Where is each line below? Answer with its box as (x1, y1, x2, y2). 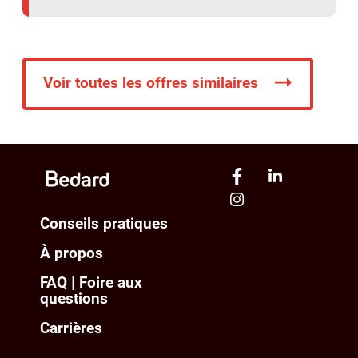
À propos (40, 244, 104, 263)
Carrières (40, 319, 103, 338)
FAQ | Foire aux (40, 273, 143, 292)
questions (40, 289, 109, 308)
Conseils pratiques (40, 214, 169, 233)
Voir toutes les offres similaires (43, 73, 259, 92)
